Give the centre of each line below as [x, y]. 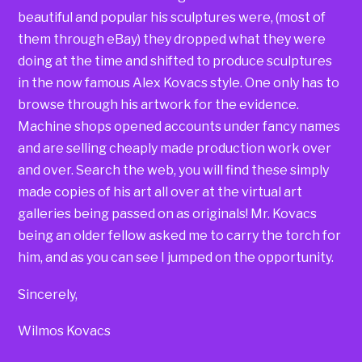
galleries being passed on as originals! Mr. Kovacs [168, 214]
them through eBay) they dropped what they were [172, 40]
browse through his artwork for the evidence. [159, 105]
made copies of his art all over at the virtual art [160, 192]
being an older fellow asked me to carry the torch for [180, 236]
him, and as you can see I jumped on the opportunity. [176, 258]
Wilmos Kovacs [65, 331]
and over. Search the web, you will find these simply [174, 170]
